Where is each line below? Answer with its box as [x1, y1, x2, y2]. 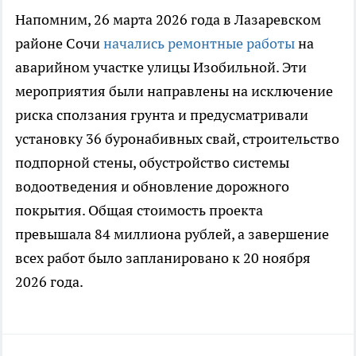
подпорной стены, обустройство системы [15, 153, 289, 172]
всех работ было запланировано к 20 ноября [15, 249, 311, 268]
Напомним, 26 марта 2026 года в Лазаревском [15, 10, 321, 29]
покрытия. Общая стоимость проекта [15, 201, 263, 220]
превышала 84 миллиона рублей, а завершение [15, 225, 329, 244]
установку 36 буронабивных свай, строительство [15, 130, 339, 149]
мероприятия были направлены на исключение [15, 82, 333, 101]
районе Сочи [15, 34, 103, 53]
